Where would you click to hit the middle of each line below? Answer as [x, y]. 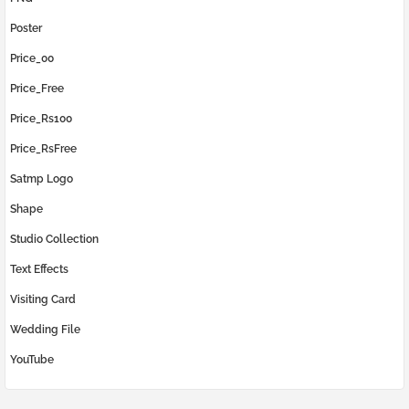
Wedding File [45, 330]
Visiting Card [43, 300]
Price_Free [37, 89]
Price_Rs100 [41, 119]
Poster [26, 29]
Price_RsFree [43, 149]
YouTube [32, 360]
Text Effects [39, 270]
